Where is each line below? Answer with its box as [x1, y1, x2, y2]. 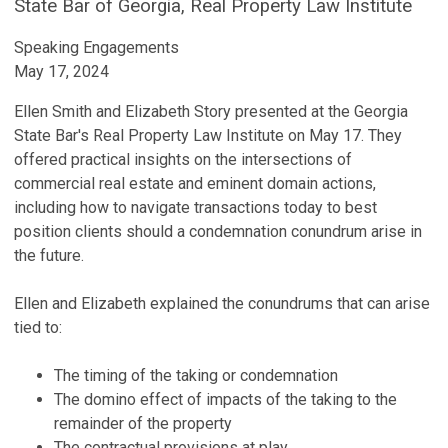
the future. [14, 246, 88, 265]
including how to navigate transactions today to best [14, 198, 377, 217]
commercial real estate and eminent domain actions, [14, 174, 376, 193]
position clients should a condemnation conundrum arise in [14, 222, 422, 241]
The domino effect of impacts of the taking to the [54, 390, 397, 409]
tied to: [14, 318, 62, 337]
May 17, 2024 [14, 62, 109, 81]
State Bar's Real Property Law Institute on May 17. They [14, 126, 402, 145]
